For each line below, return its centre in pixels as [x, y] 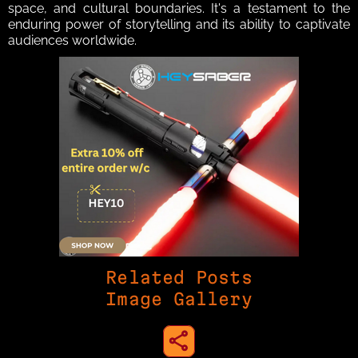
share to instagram [233, 341]
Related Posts [179, 278]
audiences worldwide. [72, 41]
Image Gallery [179, 299]
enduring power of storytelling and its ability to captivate [179, 25]
